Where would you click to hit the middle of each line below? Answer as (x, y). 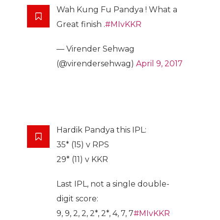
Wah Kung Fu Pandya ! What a (117, 10)
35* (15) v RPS (83, 145)
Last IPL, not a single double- (113, 184)
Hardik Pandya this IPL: (101, 130)
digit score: (77, 199)
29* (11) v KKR (82, 160)
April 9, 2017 (159, 64)
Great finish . (81, 25)
